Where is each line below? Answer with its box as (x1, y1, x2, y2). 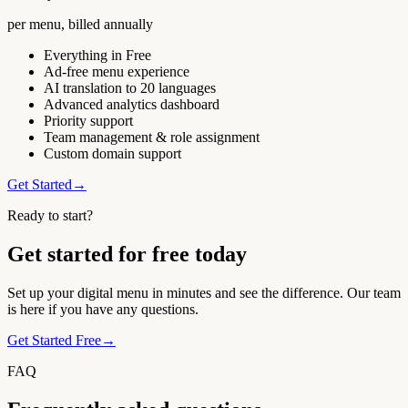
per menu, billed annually (7, 15, 153, 32)
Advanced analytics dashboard (44, 96, 219, 112)
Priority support (44, 112, 133, 128)
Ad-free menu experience (44, 63, 189, 79)
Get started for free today (7, 241, 247, 266)
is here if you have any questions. (7, 301, 199, 317)
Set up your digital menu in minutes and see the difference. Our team (7, 284, 401, 301)
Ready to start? (7, 207, 93, 223)
